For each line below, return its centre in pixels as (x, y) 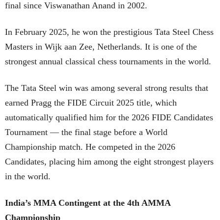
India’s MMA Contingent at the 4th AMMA (88, 203)
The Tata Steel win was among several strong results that (107, 88)
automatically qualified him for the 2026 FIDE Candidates (109, 117)
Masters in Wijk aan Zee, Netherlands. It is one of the (101, 46)
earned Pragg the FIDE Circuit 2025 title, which (91, 102)
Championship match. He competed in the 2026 (90, 147)
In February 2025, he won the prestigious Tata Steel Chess (109, 32)
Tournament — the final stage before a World (86, 132)
